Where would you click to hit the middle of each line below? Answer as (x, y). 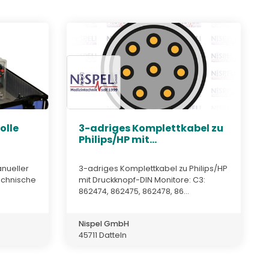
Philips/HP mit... (118, 140)
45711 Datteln (103, 235)
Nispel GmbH (104, 223)
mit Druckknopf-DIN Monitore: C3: (142, 180)
